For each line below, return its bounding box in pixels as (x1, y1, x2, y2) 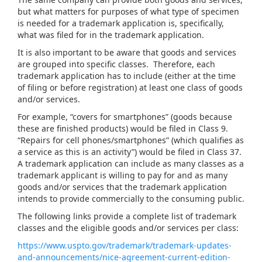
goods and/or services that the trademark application (18, 181, 227, 193)
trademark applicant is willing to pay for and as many (18, 170, 227, 181)
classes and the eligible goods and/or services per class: (18, 222, 239, 234)
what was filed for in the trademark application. (18, 29, 206, 41)
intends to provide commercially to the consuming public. (18, 193, 244, 205)
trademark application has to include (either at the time (18, 70, 236, 82)
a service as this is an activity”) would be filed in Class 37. (18, 146, 244, 158)
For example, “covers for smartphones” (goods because (18, 111, 232, 123)
